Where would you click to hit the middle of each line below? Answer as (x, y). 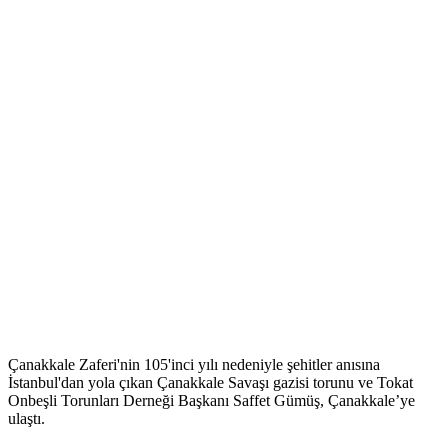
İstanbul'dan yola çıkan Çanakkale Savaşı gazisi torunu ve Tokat (210, 383)
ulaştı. (26, 419)
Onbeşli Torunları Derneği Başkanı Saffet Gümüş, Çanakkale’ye (211, 401)
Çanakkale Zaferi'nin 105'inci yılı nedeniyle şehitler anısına (194, 365)
